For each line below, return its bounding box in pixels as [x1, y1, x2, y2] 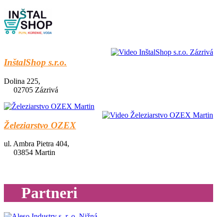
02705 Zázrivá [14, 85, 58, 94]
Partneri [14, 184, 77, 201]
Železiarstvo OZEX [4, 120, 76, 130]
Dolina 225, [4, 77, 40, 85]
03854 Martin [14, 148, 55, 157]
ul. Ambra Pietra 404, [4, 139, 69, 148]
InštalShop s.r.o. [4, 57, 67, 68]
